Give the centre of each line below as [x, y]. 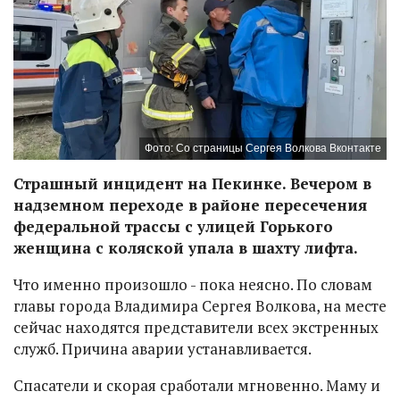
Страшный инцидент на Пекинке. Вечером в [192, 184]
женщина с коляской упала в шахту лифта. [186, 248]
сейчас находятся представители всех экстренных [196, 328]
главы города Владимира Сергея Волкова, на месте [200, 306]
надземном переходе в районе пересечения [190, 205]
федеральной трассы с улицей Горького [173, 227]
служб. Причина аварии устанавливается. [162, 349]
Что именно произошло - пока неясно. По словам [193, 285]
